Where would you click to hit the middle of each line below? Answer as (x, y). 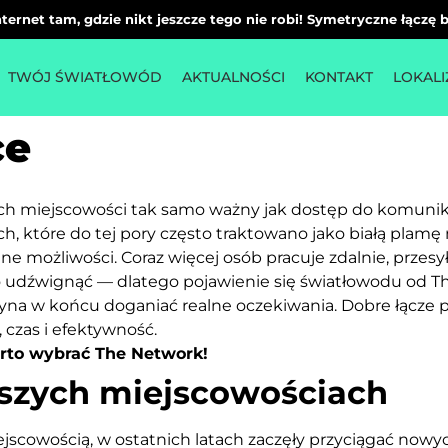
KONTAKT (339, 77)
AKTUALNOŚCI (234, 77)
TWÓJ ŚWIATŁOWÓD (85, 77)
